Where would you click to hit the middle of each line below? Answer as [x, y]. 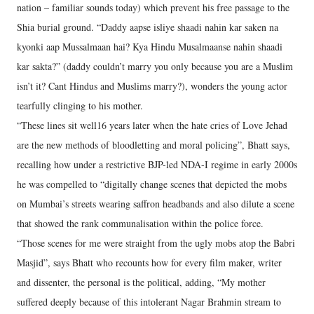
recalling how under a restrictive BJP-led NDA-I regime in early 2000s [157, 164]
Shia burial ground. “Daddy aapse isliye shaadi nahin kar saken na [148, 27]
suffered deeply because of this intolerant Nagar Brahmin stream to [149, 302]
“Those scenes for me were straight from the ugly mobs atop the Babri [156, 243]
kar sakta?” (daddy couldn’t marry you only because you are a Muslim [155, 66]
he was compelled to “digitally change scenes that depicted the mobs [152, 184]
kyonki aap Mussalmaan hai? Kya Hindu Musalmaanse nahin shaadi [150, 47]
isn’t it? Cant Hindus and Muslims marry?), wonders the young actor [152, 86]
